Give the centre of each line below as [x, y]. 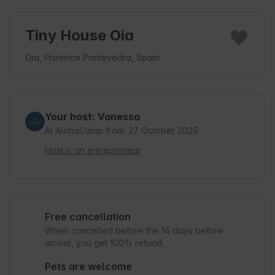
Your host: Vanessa [92, 117]
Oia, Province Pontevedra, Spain [92, 58]
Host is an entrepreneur [93, 150]
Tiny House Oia [79, 36]
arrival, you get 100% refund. [104, 243]
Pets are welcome [88, 267]
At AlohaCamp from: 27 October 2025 [122, 131]
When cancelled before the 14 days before [134, 231]
